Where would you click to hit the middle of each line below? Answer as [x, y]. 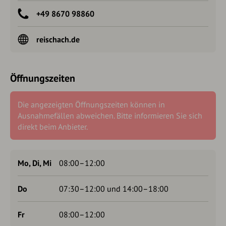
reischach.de [58, 39]
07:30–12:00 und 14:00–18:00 [114, 189]
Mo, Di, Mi [35, 163]
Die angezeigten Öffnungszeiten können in [91, 104]
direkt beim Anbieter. [53, 127]
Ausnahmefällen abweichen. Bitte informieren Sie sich [110, 116]
